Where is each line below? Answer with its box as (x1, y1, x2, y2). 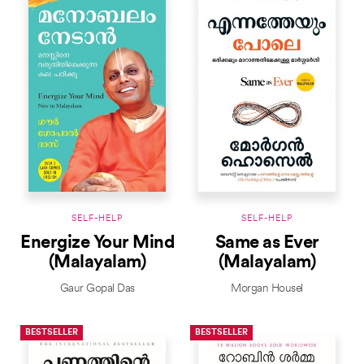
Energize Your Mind (20, 234, 174, 253)
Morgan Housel (231, 283, 303, 296)
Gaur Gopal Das (59, 283, 135, 296)
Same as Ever (214, 234, 319, 253)
